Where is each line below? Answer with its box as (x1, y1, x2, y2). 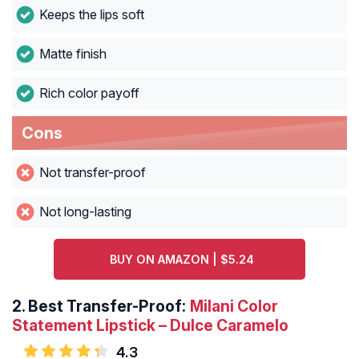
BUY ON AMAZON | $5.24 (109, 252, 254, 267)
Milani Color (190, 296, 278, 317)
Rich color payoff (38, 85, 139, 102)
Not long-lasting (38, 204, 131, 220)
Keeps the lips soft (38, 6, 144, 23)
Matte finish (38, 46, 107, 63)
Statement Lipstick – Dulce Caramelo (12, 316, 288, 336)
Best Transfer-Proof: (28, 296, 186, 317)
